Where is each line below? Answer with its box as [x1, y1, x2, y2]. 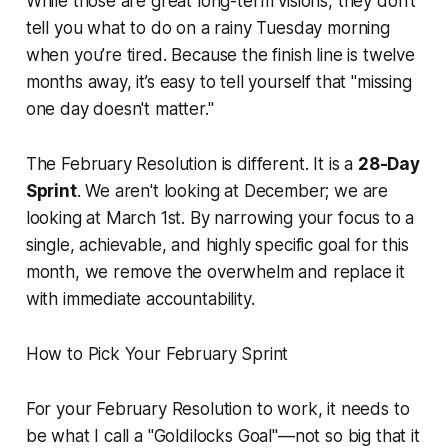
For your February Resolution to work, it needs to [25, 399, 410, 420]
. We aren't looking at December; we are [76, 181, 389, 202]
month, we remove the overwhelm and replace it [25, 262, 406, 283]
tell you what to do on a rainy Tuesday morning [25, 18, 390, 39]
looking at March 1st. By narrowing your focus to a [25, 208, 415, 229]
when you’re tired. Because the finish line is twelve [25, 45, 415, 66]
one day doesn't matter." [25, 99, 214, 120]
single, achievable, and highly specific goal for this [25, 235, 409, 256]
